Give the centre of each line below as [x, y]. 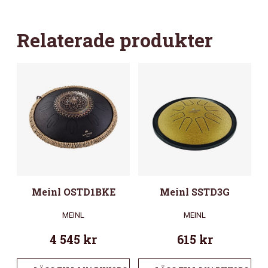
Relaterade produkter [115, 40]
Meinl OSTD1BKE [73, 192]
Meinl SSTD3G [195, 192]
